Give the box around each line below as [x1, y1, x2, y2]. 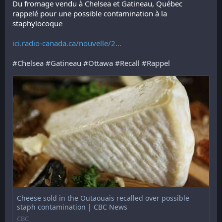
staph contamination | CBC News [17, 202, 127, 212]
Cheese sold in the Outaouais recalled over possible [17, 193, 189, 203]
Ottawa [88, 58, 113, 68]
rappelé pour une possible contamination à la [12, 8, 167, 18]
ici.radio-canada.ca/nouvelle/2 [12, 38, 115, 48]
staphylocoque [12, 18, 64, 28]
